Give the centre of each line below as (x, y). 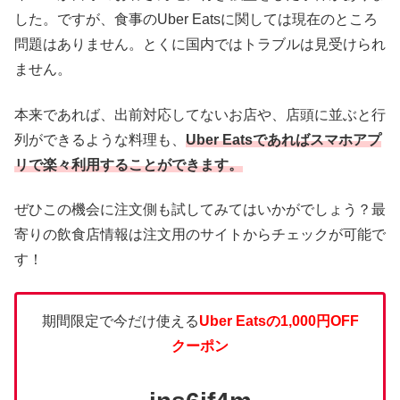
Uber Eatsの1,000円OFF (279, 321)
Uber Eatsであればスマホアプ (283, 139)
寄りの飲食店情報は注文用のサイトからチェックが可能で (200, 234)
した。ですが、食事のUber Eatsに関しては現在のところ (196, 20)
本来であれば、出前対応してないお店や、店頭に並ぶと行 (200, 114)
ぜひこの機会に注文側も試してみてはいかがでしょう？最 (200, 209)
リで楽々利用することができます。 (129, 164)
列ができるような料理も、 (100, 139)
